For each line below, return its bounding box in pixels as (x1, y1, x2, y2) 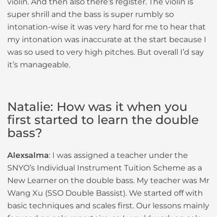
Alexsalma (7, 150, 49, 160)
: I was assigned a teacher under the (49, 150, 188, 160)
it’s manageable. (7, 60, 70, 69)
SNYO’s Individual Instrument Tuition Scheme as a (7, 163, 202, 172)
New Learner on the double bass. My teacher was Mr (7, 175, 209, 185)
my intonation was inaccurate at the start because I (7, 34, 206, 44)
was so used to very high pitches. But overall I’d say (7, 47, 204, 57)
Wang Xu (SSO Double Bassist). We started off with (7, 188, 203, 198)
